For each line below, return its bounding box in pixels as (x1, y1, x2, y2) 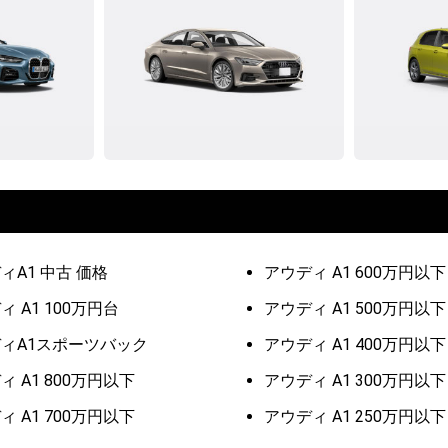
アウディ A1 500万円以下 (264, 299, 446, 319)
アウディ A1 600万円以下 (264, 263, 446, 283)
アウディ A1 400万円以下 (264, 335, 446, 355)
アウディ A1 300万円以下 (264, 371, 446, 391)
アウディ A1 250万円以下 (264, 407, 446, 427)
